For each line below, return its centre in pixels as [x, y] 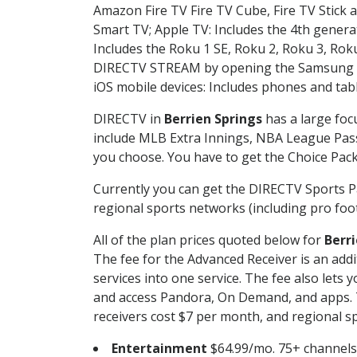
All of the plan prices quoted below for [209, 239]
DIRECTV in [129, 118]
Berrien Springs [213, 118]
